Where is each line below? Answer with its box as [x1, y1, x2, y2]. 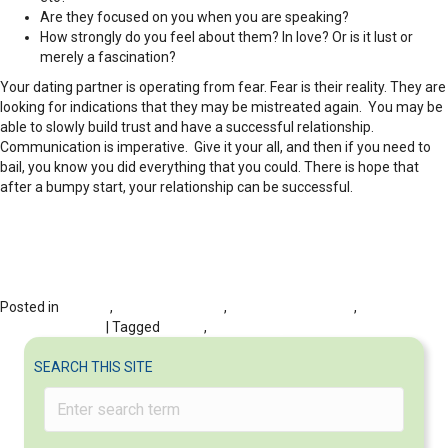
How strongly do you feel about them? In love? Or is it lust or [40, 29, 413, 46]
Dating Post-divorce [230, 299, 354, 316]
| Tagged [103, 319, 163, 336]
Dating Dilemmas [116, 299, 224, 316]
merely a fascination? [40, 49, 176, 66]
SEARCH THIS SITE [34, 359, 153, 376]
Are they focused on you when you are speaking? [40, 9, 349, 26]
